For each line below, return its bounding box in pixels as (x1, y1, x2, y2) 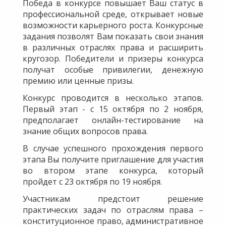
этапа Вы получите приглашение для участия (23, 154, 203, 165)
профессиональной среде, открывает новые (23, 9, 203, 20)
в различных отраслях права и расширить (23, 42, 203, 53)
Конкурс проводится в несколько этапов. (23, 92, 203, 104)
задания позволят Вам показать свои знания (23, 31, 203, 42)
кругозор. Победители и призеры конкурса (23, 53, 203, 65)
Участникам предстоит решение (23, 193, 203, 205)
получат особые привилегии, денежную (23, 64, 203, 76)
